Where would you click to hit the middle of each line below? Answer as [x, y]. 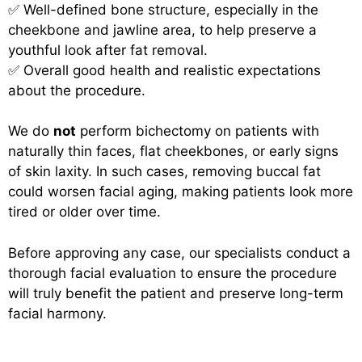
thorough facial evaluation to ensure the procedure [173, 273]
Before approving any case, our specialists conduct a [179, 253]
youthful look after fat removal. [108, 50]
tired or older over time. [84, 212]
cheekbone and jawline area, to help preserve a [162, 29]
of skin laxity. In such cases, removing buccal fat [164, 172]
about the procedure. [77, 90]
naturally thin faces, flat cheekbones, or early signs [173, 152]
